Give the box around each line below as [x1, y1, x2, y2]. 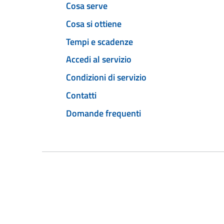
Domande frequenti [66, 106, 141, 120]
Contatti [66, 88, 96, 102]
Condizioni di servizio [66, 70, 146, 84]
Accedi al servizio [66, 52, 131, 66]
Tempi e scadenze [66, 34, 133, 48]
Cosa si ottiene [66, 16, 121, 30]
